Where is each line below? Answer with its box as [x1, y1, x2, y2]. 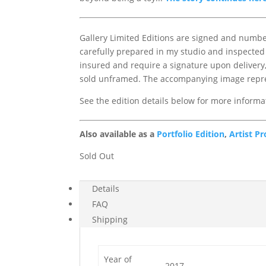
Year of [103, 254, 132, 265]
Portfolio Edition [157, 128, 225, 140]
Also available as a [80, 128, 157, 140]
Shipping [92, 214, 128, 225]
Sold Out [80, 150, 115, 161]
